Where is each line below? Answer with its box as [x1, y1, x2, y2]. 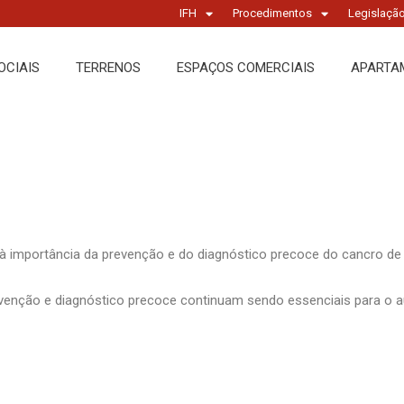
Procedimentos [233, 6, 312, 20]
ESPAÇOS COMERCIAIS [176, 60, 315, 76]
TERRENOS [75, 60, 141, 76]
